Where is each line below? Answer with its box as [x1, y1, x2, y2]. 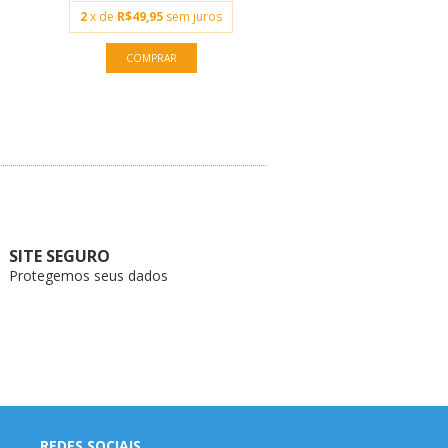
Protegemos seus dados [9, 266, 169, 285]
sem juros [166, 8, 222, 25]
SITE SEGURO [9, 245, 111, 267]
